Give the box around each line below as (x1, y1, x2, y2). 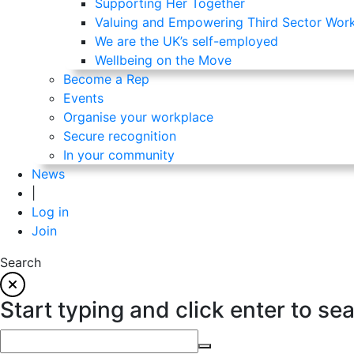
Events (63, 90, 104, 106)
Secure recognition (63, 128, 176, 144)
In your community (63, 147, 175, 163)
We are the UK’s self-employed (95, 33, 278, 49)
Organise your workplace (63, 109, 213, 125)
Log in (32, 204, 69, 220)
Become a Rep (63, 71, 149, 87)
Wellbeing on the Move (95, 52, 232, 68)
